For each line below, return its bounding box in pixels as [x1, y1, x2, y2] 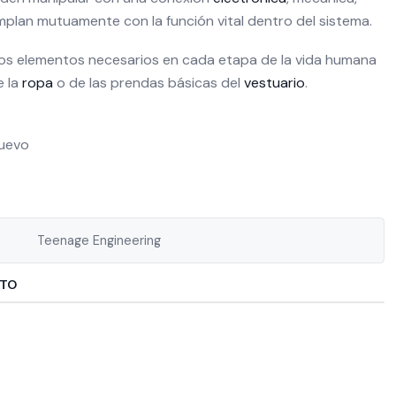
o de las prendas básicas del [53, 73, 244, 92]
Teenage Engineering [37, 232, 162, 248]
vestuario [244, 73, 305, 92]
